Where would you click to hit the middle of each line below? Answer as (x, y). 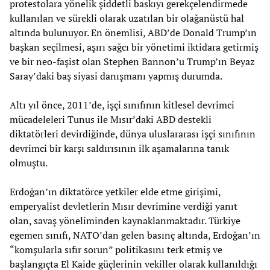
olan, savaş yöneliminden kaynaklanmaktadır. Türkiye (125, 220)
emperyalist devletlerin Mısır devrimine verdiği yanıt (124, 206)
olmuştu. (29, 162)
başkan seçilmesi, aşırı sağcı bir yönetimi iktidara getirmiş (134, 47)
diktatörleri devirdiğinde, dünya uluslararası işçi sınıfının (133, 133)
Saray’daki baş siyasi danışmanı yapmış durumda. (116, 76)
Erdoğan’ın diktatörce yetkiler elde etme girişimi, (115, 191)
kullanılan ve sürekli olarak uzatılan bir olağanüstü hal (127, 18)
